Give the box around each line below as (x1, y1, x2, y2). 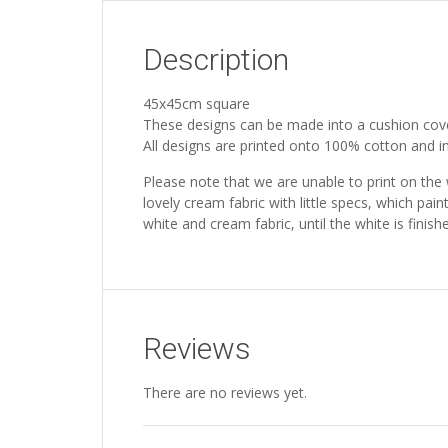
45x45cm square (143, 94, 250, 113)
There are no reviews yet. (143, 383, 307, 402)
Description (143, 42, 289, 77)
